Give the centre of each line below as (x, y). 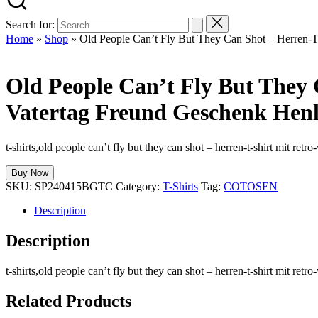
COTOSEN (251, 186)
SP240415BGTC (74, 186)
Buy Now (30, 172)
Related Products (68, 301)
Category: (138, 186)
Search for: (30, 24)
